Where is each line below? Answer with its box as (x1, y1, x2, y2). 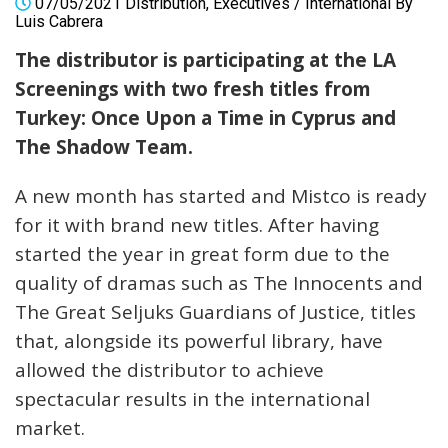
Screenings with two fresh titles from (15, 76, 371, 103)
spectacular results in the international (15, 386, 370, 413)
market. (15, 415, 85, 442)
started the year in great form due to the (15, 241, 390, 268)
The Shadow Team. (15, 134, 193, 161)
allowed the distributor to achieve (15, 357, 324, 384)
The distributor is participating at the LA (15, 47, 396, 74)
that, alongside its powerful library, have (15, 328, 383, 355)
